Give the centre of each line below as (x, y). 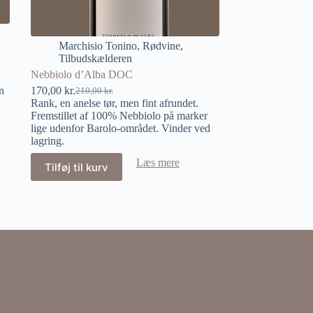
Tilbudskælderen (95, 58)
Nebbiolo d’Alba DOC (81, 74)
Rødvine (161, 46)
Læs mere (158, 162)
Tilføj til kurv (76, 167)
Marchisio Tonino (97, 46)
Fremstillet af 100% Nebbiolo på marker (119, 116)
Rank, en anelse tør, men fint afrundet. (114, 103)
